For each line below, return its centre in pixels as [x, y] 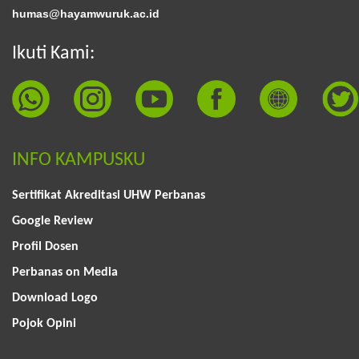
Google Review [52, 222]
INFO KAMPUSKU [79, 161]
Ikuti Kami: [53, 53]
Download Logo [55, 298]
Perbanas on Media [65, 273]
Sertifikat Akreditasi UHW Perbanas [109, 196]
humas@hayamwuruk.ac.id [86, 13]
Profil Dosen [45, 247]
